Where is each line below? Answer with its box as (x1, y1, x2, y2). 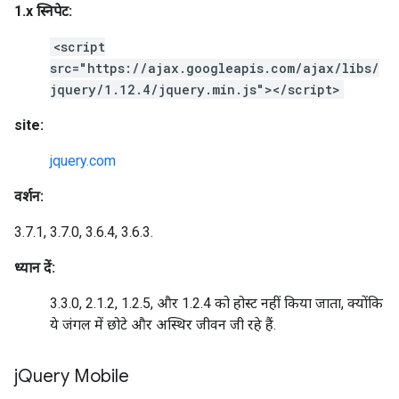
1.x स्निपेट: (14, 3, 72, 20)
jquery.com (50, 152, 116, 169)
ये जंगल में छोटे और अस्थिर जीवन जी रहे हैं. (50, 316, 276, 333)
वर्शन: (14, 188, 44, 205)
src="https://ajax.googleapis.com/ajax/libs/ (50, 60, 379, 77)
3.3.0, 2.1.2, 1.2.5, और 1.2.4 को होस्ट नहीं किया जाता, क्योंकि (50, 295, 383, 312)
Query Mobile (18, 365, 129, 387)
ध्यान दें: (14, 259, 55, 276)
